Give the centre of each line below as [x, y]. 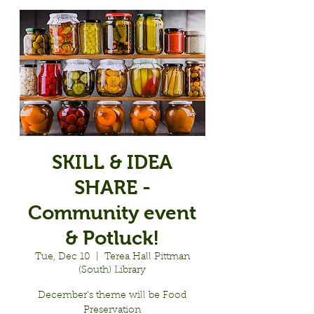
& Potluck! [112, 238]
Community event [112, 213]
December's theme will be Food [112, 296]
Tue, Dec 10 [62, 257]
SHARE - [112, 187]
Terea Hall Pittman [147, 257]
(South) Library [112, 271]
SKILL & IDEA [112, 162]
